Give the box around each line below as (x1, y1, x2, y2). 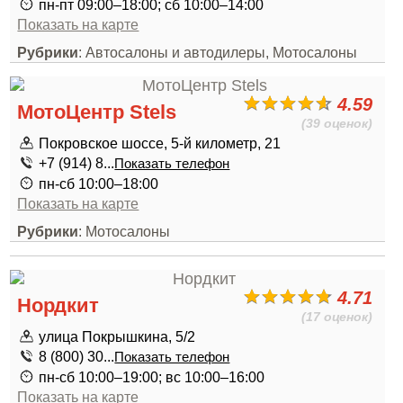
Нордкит (17, 294, 100, 317)
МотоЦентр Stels (17, 101, 177, 123)
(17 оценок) (301, 309, 373, 324)
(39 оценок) (301, 116, 373, 130)
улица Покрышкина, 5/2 (39, 328, 196, 345)
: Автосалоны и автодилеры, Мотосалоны (78, 44, 358, 60)
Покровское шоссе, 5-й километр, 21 (39, 135, 282, 151)
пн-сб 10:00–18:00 (39, 175, 159, 192)
